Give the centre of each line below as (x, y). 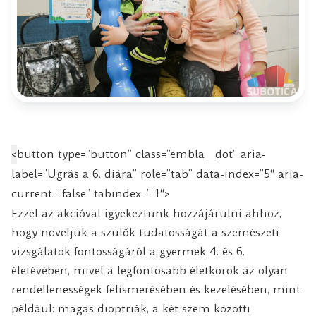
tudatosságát (174, 232)
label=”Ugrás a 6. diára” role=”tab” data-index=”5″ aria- (157, 174)
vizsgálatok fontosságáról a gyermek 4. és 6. (128, 251)
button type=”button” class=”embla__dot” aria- (141, 154)
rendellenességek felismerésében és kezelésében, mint (156, 289)
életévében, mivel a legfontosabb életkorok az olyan (150, 270)
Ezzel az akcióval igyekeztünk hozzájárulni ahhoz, (146, 213)
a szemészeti (244, 232)
